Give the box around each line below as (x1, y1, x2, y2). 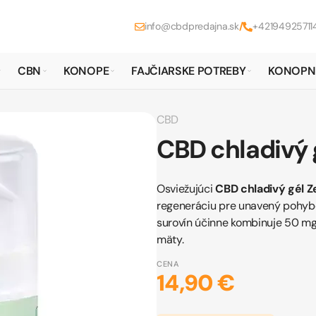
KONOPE (63, 63, 109, 78)
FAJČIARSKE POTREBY (131, 63, 246, 78)
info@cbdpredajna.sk (145, 20, 239, 32)
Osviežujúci (157, 181, 216, 196)
